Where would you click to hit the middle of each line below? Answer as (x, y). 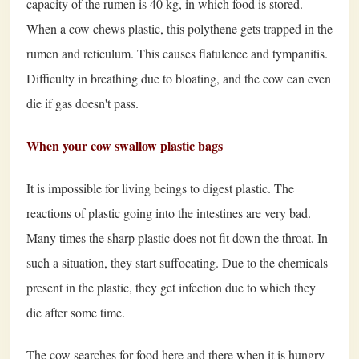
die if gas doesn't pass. (83, 103)
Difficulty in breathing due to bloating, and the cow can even (179, 78)
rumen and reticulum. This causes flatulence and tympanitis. (177, 53)
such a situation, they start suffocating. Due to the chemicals (177, 262)
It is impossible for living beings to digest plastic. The (160, 188)
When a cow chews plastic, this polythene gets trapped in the (179, 28)
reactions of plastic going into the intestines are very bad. (169, 212)
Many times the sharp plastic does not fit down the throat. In (177, 237)
